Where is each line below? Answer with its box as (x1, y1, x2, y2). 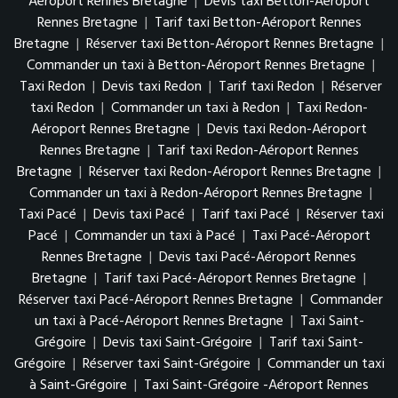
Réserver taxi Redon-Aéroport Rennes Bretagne (89, 160, 371, 184)
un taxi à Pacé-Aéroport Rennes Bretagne (34, 309, 283, 333)
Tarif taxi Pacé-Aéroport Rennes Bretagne (104, 267, 356, 291)
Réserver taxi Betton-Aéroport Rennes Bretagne (86, 32, 374, 56)
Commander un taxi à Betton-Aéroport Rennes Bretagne (27, 53, 365, 77)
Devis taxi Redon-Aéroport (207, 117, 367, 141)
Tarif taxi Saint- (269, 330, 363, 354)
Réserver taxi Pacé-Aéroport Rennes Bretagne (19, 288, 293, 312)
